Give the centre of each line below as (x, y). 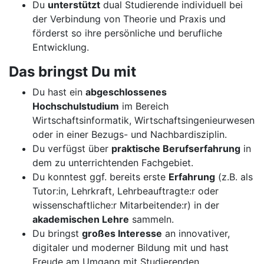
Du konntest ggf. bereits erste (100, 177)
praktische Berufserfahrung (176, 148)
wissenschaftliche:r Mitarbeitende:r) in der (126, 205)
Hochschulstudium (76, 106)
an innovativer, (196, 233)
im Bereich (144, 106)
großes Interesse (122, 233)
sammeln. (151, 219)
